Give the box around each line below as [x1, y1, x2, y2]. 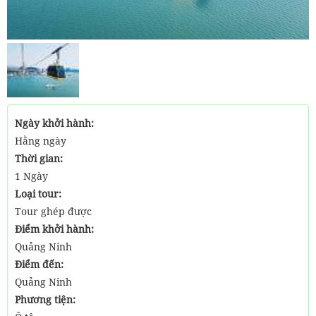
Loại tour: [15, 187, 61, 200]
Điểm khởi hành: [15, 222, 94, 236]
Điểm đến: [15, 257, 63, 271]
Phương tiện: [15, 293, 75, 306]
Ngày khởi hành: [15, 116, 94, 130]
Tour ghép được [15, 205, 92, 218]
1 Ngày [15, 169, 48, 183]
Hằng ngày [15, 134, 66, 147]
